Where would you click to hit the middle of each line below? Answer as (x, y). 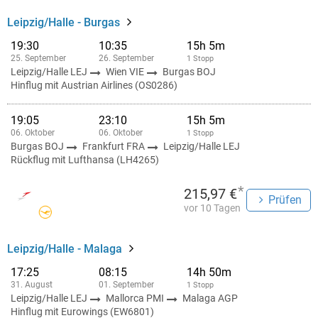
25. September (38, 58)
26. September (126, 58)
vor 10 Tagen (212, 208)
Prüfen (285, 200)
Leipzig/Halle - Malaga (65, 249)
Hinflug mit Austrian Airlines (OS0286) (94, 85)
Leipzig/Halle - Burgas (64, 22)
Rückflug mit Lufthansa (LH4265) (85, 160)
